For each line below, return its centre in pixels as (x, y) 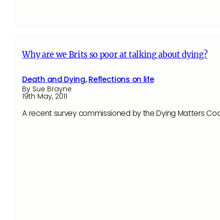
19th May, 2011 (45, 96)
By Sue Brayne (47, 89)
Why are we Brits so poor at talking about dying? (115, 55)
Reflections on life (121, 79)
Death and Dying (54, 79)
